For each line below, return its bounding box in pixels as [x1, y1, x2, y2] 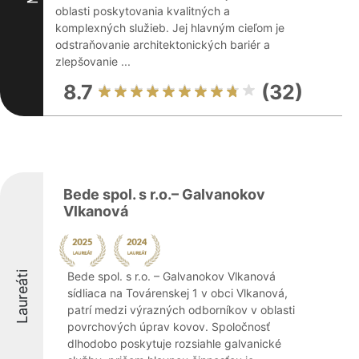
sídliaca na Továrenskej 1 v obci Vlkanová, [67, 286, 288, 300]
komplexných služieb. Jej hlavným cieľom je [55, 21, 284, 34]
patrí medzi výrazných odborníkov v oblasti [67, 303, 295, 317]
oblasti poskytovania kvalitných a [55, 4, 230, 18]
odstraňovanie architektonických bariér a [55, 38, 270, 51]
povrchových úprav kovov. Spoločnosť [67, 320, 270, 333]
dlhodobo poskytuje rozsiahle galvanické [67, 337, 281, 350]
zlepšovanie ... [55, 54, 131, 68]
